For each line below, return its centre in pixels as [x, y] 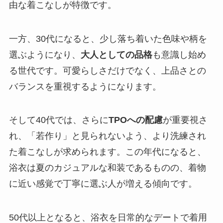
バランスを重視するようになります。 [85, 86]
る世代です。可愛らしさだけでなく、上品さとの [107, 70]
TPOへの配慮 [135, 120]
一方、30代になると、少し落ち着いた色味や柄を [108, 39]
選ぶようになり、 [45, 55]
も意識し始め [179, 55]
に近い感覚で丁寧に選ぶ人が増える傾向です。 [103, 184]
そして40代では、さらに [58, 120]
